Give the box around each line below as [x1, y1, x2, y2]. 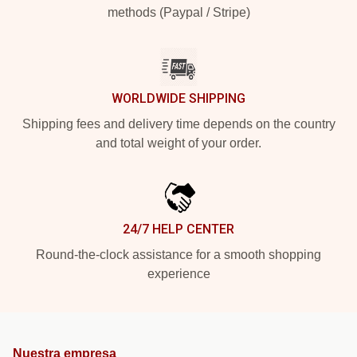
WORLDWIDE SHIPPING [112, 90, 245, 106]
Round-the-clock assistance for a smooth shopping [36, 247, 321, 261]
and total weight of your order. [96, 135, 261, 150]
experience [147, 266, 210, 280]
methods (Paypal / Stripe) [107, 5, 250, 19]
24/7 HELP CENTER [123, 221, 234, 237]
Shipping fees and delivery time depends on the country [22, 116, 335, 131]
